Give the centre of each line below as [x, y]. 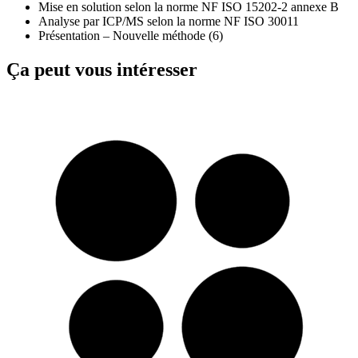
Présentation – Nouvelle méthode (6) [131, 35]
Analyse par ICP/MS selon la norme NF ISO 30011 [169, 21]
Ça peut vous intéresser [102, 69]
